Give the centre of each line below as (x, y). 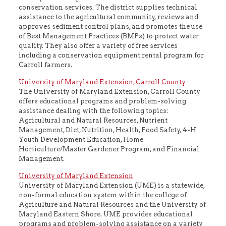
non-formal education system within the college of (102, 195)
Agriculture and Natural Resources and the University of (112, 204)
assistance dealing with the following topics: (93, 110)
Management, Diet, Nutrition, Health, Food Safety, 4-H (107, 130)
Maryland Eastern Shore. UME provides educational (105, 214)
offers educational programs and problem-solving (102, 101)
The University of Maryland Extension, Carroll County (109, 91)
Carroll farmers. (45, 65)
